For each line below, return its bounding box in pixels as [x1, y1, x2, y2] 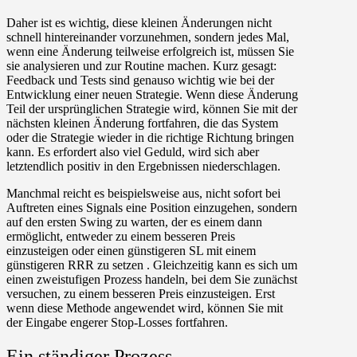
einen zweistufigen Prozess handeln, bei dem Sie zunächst [6, 273, 297, 287]
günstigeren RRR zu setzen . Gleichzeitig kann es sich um [6, 258, 297, 273]
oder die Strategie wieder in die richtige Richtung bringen [6, 131, 294, 145]
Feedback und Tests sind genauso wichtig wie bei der [6, 73, 274, 88]
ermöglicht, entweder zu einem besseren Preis [6, 229, 235, 244]
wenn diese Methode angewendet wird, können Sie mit [6, 301, 283, 316]
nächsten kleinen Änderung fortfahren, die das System [6, 116, 278, 131]
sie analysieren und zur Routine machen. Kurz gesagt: [6, 59, 277, 73]
